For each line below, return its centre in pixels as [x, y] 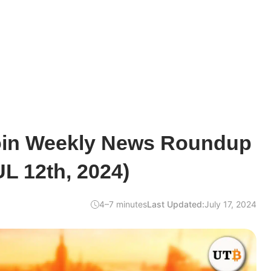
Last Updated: [176, 204]
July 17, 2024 [230, 204]
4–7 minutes [123, 204]
